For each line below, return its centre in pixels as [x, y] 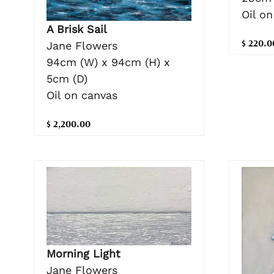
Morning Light [83, 254]
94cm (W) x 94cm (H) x [108, 62]
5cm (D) [67, 79]
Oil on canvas [82, 95]
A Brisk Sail [77, 29]
